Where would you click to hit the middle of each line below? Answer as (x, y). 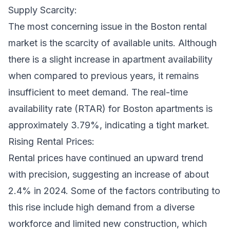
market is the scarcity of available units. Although (112, 43)
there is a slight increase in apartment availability (110, 59)
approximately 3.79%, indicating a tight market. (109, 125)
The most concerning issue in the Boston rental (108, 26)
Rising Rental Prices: (51, 141)
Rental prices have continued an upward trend (106, 158)
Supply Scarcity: (43, 10)
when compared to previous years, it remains (103, 75)
